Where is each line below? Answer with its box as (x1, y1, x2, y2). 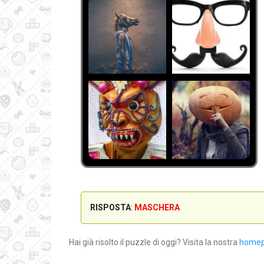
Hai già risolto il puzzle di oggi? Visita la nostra (69, 237, 239, 247)
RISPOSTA (90, 202, 131, 212)
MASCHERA (134, 202, 180, 212)
